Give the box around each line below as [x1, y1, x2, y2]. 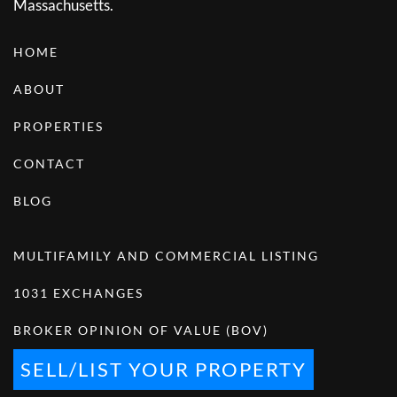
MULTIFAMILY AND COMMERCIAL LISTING [13, 248, 319, 264]
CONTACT [13, 156, 85, 172]
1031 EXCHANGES [13, 285, 144, 301]
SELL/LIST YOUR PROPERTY [20, 357, 307, 382]
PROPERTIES [13, 119, 104, 135]
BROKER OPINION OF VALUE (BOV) [13, 323, 269, 339]
